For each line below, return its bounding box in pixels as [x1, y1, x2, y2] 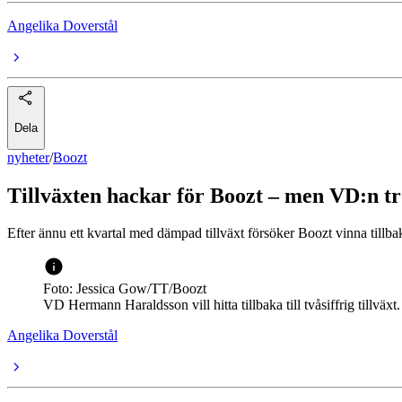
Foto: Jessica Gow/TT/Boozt [43, 281, 206, 297]
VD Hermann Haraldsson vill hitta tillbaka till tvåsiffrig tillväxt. [43, 297, 400, 313]
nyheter [7, 149, 49, 165]
